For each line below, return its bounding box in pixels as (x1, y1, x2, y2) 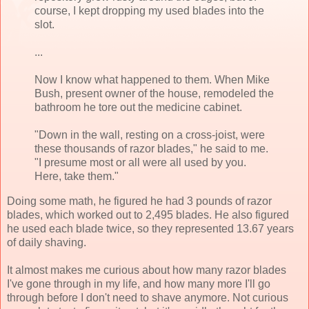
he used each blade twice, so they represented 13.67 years (7, 222, 294, 235)
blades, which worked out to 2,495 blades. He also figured (7, 208, 289, 221)
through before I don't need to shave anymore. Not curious (7, 291, 288, 303)
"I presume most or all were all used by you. (34, 156, 246, 168)
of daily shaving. (7, 236, 86, 248)
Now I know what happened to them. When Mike (34, 73, 270, 86)
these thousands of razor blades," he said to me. (34, 142, 268, 154)
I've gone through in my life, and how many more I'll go (7, 277, 270, 290)
